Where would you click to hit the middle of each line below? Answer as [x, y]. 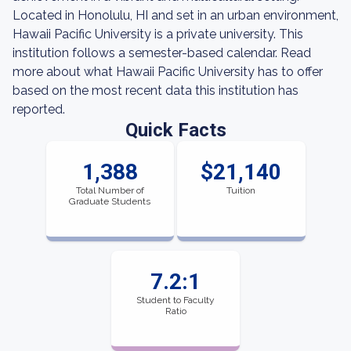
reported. [39, 109]
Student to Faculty [175, 300]
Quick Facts [175, 130]
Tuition [241, 190]
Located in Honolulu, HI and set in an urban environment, [175, 15]
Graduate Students [110, 201]
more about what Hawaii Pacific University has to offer [168, 72]
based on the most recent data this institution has [156, 90]
